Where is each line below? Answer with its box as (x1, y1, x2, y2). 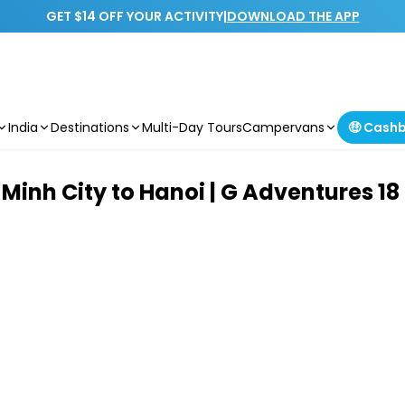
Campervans (242, 118, 325, 137)
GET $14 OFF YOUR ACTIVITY (45, 7, 223, 25)
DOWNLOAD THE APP (226, 7, 360, 25)
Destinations (51, 118, 129, 137)
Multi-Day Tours (142, 118, 242, 137)
